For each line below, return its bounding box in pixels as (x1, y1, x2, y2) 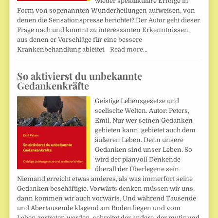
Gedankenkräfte (17, 79, 90, 92)
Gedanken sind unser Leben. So (95, 146, 193, 154)
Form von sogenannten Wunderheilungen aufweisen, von (17, 7, 196, 15)
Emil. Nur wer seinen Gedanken (95, 117, 193, 125)
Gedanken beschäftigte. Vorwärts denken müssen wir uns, (17, 185, 195, 193)
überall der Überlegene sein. (95, 165, 181, 173)
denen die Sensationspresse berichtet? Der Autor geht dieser (17, 17, 200, 24)
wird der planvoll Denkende (95, 156, 181, 163)
